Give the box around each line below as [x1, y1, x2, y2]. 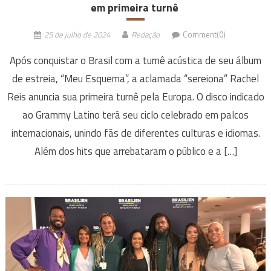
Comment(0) [182, 28, 226, 41]
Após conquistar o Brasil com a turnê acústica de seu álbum [10, 52, 261, 68]
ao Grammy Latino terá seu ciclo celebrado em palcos [22, 106, 249, 123]
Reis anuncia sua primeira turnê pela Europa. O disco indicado [7, 88, 264, 105]
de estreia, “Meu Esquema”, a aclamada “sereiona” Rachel [12, 70, 259, 87]
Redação [131, 28, 160, 41]
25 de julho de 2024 [44, 28, 110, 41]
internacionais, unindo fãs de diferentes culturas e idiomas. [11, 125, 260, 141]
